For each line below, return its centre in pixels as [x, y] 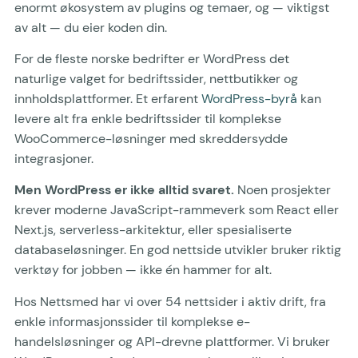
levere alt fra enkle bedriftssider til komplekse [148, 118]
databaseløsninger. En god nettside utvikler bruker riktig [178, 250]
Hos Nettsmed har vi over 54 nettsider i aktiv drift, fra [170, 301]
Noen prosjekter [282, 190]
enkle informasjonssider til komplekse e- [132, 321]
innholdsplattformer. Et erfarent [108, 98]
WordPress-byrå [249, 98]
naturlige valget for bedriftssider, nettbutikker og [156, 78]
